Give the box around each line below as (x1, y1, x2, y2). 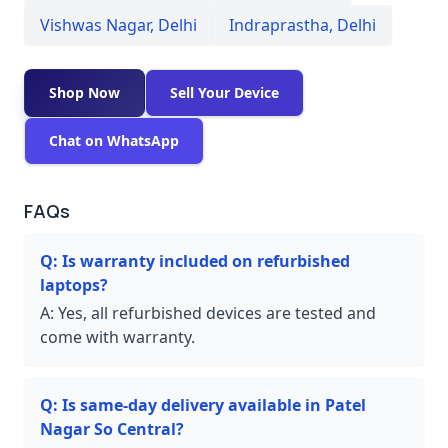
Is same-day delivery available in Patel (62, 393, 366, 416)
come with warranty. (40, 325, 195, 348)
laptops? (40, 273, 108, 296)
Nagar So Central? (40, 417, 184, 440)
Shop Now (49, 82, 120, 102)
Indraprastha (229, 13, 329, 36)
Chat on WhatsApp (49, 130, 179, 150)
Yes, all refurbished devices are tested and (58, 301, 376, 324)
